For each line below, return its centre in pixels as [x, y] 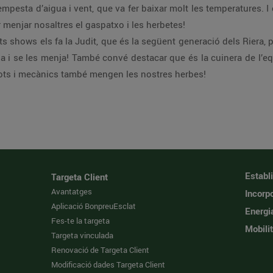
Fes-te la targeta [81, 221]
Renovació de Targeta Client [101, 250]
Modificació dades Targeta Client [108, 264]
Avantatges [72, 191]
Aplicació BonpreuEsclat [94, 206]
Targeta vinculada [83, 235]
